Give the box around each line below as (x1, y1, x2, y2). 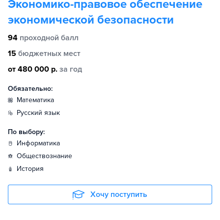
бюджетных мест (18, 49, 81, 58)
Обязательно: (8, 84, 53, 93)
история (22, 165, 44, 173)
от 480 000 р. (8, 64, 57, 74)
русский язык (21, 109, 60, 117)
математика (22, 96, 54, 104)
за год (59, 64, 82, 74)
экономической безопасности (8, 13, 174, 27)
